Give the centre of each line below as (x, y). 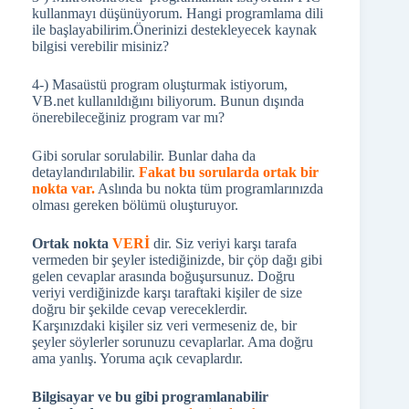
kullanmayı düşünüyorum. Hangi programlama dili (178, 13)
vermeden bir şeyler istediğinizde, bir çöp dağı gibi (177, 260)
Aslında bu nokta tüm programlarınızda (209, 189)
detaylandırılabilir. (85, 172)
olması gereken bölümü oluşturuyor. (135, 205)
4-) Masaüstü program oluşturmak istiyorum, (160, 84)
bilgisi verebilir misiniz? (100, 46)
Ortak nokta (72, 243)
